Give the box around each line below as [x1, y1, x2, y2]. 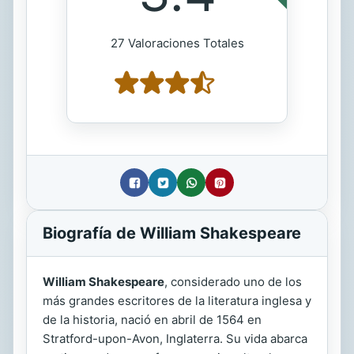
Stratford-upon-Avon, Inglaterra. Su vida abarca [43, 331, 307, 347]
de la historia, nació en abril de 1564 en [43, 312, 262, 328]
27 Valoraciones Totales [110, 36, 244, 51]
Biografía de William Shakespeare [43, 224, 301, 243]
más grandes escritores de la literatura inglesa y [43, 293, 311, 309]
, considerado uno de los [164, 274, 302, 290]
